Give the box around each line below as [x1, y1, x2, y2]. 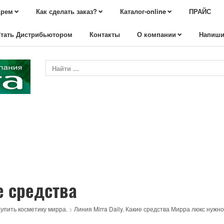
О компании [137, 29, 176, 39]
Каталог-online [120, 6, 166, 16]
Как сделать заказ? [36, 6, 97, 16]
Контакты [89, 29, 120, 39]
